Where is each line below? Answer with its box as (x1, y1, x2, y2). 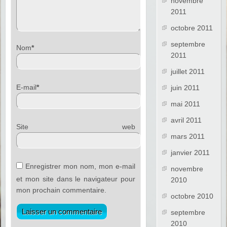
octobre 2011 (171, 24, 213, 32)
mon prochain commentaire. (16, 186, 107, 195)
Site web (16, 123, 135, 131)
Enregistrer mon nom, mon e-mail (25, 162, 135, 171)
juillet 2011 (171, 67, 205, 76)
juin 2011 (171, 84, 200, 92)
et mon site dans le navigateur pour (16, 175, 135, 183)
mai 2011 (171, 100, 201, 108)
